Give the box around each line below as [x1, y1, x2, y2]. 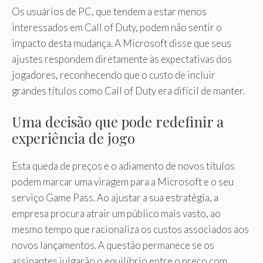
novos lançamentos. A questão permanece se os [12, 239, 214, 252]
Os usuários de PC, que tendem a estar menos [12, 5, 207, 18]
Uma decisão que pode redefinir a [12, 112, 224, 131]
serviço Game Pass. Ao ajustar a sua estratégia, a [12, 191, 218, 204]
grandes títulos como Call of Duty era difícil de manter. [12, 84, 245, 97]
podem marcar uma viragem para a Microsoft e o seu [12, 176, 234, 188]
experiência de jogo [12, 129, 135, 148]
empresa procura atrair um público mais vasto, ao [12, 207, 221, 220]
